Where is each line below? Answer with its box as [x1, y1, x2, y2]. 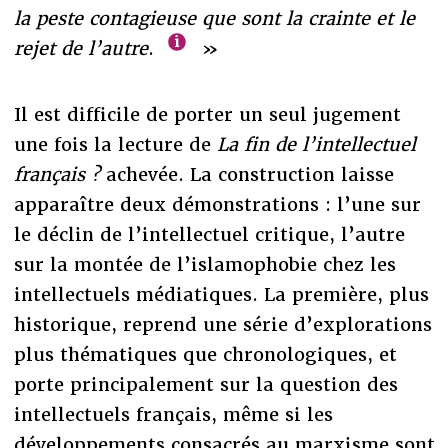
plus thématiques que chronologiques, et [13, 342, 397, 366]
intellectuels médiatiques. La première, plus [13, 282, 429, 306]
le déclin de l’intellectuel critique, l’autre [13, 222, 405, 246]
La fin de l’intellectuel [216, 132, 416, 156]
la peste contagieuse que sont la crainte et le [13, 6, 415, 30]
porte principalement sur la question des [13, 372, 398, 396]
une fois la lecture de [13, 132, 217, 156]
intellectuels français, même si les [13, 402, 333, 426]
